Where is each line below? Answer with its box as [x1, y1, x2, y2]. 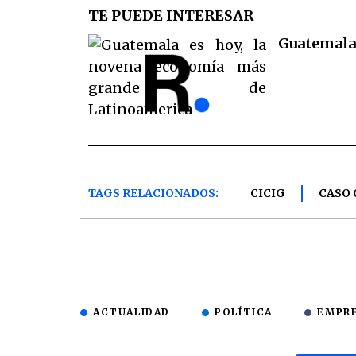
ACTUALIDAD [93, 306, 170, 319]
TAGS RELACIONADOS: [88, 186, 219, 201]
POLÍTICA [215, 306, 273, 319]
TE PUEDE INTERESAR [88, 6, 253, 25]
